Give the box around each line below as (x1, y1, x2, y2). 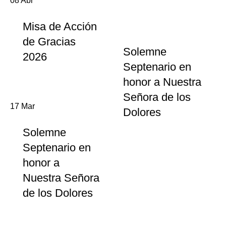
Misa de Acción (23, 20, 97, 33)
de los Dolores (23, 187, 93, 199)
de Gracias (23, 35, 76, 48)
